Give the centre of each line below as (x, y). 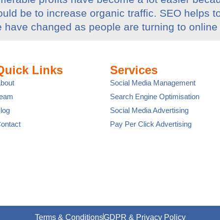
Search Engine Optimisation (155, 97)
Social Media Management (153, 83)
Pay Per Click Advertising (151, 124)
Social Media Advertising (150, 110)
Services (134, 70)
